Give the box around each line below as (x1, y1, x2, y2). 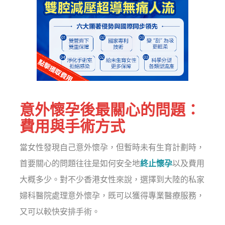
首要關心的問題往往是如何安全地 (20, 159, 141, 168)
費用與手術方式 (20, 118, 126, 135)
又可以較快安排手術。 (20, 207, 100, 216)
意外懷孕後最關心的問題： (20, 101, 201, 119)
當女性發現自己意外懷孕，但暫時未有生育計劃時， (20, 143, 205, 152)
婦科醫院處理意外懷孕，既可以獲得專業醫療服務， (20, 191, 205, 200)
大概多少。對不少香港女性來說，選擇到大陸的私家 (20, 175, 205, 184)
